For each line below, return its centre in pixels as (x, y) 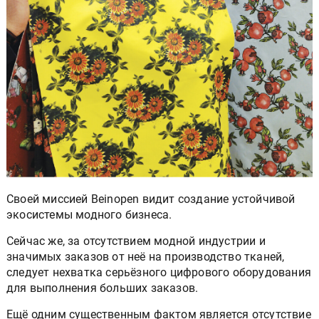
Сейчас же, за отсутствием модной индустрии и (136, 241)
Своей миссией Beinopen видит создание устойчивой (151, 199)
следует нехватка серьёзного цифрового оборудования (159, 272)
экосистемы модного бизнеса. (89, 214)
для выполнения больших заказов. (103, 288)
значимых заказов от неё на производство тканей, (146, 256)
